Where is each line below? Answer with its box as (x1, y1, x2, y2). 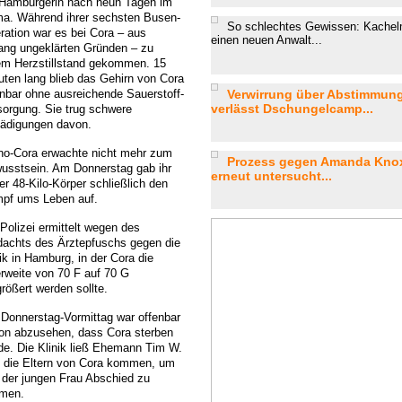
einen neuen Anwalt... (211, 33, 322, 47)
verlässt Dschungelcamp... (211, 101, 373, 116)
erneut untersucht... (211, 169, 332, 183)
